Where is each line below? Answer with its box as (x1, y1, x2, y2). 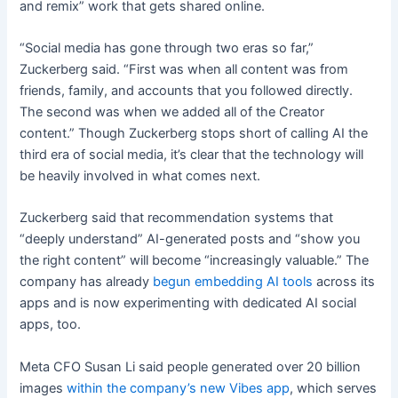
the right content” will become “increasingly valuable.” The (20, 252, 370, 269)
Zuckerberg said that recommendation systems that (20, 210, 334, 227)
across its (313, 274, 376, 291)
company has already (20, 274, 154, 291)
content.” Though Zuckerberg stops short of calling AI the (20, 125, 369, 142)
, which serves (290, 379, 378, 396)
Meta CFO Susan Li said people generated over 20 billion (20, 358, 362, 375)
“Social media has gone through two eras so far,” (20, 40, 314, 57)
